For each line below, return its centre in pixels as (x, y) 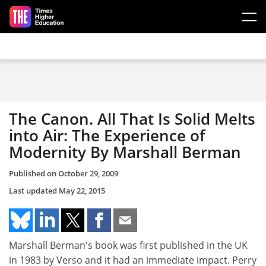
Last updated (34, 190)
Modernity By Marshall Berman (125, 152)
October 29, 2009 (88, 173)
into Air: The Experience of (107, 135)
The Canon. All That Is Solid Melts (132, 119)
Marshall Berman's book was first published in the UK (128, 245)
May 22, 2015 (82, 190)
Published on (34, 173)
